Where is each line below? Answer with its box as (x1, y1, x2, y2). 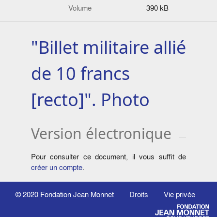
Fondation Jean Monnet (40, 189, 114, 200)
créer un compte (31, 162, 82, 173)
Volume (68, 3, 92, 13)
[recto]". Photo (31, 88, 150, 112)
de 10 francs (31, 62, 130, 86)
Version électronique (31, 124, 171, 144)
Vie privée (164, 189, 195, 200)
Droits (129, 189, 148, 200)
